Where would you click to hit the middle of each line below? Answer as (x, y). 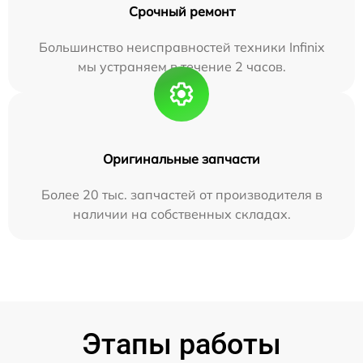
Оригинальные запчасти (181, 158)
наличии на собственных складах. (181, 214)
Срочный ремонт (181, 11)
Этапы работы (181, 344)
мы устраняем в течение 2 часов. (181, 66)
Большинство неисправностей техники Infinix (181, 47)
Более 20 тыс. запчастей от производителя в (181, 194)
